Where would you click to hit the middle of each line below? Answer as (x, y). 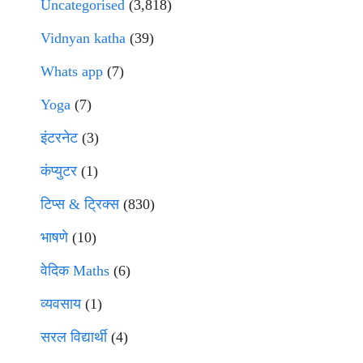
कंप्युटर (59, 171)
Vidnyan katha (83, 38)
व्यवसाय (61, 304)
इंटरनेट (59, 138)
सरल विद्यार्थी (74, 337)
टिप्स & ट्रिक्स (80, 204)
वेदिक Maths (75, 271)
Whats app (72, 71)
